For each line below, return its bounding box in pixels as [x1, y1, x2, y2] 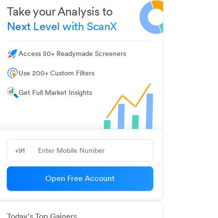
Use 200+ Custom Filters [18, 69, 94, 77]
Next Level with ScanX [7, 19, 117, 33]
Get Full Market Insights [18, 89, 92, 96]
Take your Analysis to [7, 4, 113, 18]
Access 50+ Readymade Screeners [18, 50, 126, 57]
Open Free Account [45, 174, 115, 183]
